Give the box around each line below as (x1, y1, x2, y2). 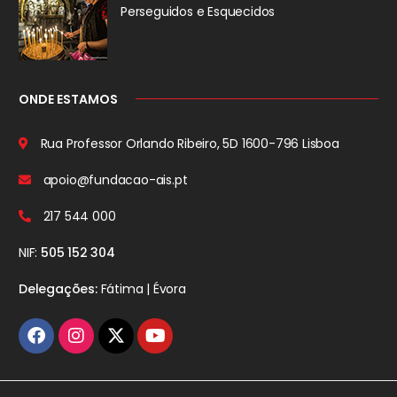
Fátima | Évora (97, 279, 186, 298)
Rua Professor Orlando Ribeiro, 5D (36, 134, 239, 152)
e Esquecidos (192, 2, 276, 20)
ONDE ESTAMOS (19, 90, 118, 108)
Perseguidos (121, 2, 193, 20)
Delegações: (19, 279, 97, 298)
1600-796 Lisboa (238, 134, 339, 152)
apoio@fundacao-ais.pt (39, 170, 188, 189)
